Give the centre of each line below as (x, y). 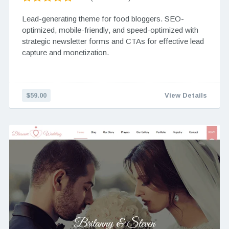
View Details (186, 96)
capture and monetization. (65, 53)
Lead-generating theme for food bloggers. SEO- (103, 19)
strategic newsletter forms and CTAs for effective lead (113, 41)
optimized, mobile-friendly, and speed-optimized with (110, 30)
